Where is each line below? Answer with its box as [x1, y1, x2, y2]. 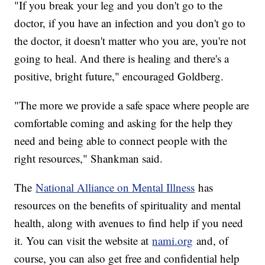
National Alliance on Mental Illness [35, 179, 195, 195]
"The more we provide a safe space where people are [14, 97, 250, 112]
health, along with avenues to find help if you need [14, 215, 244, 230]
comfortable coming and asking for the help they [14, 115, 234, 130]
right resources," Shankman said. [14, 150, 163, 166]
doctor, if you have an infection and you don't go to [14, 15, 246, 30]
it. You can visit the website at [14, 232, 153, 248]
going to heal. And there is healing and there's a [14, 50, 230, 66]
